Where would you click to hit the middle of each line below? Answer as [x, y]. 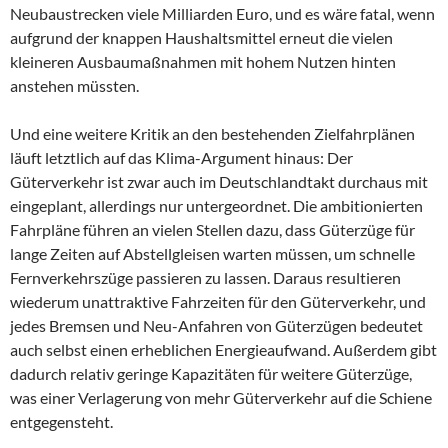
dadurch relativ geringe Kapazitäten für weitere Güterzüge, [211, 374]
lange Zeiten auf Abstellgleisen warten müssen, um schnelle [212, 254]
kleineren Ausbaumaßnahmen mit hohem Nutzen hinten [203, 62]
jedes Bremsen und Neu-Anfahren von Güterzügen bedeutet [216, 326]
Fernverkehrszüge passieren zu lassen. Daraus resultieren [205, 278]
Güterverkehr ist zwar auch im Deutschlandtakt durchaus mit [219, 182]
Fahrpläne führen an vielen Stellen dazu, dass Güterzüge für [212, 230]
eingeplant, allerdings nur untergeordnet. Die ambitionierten [216, 206]
